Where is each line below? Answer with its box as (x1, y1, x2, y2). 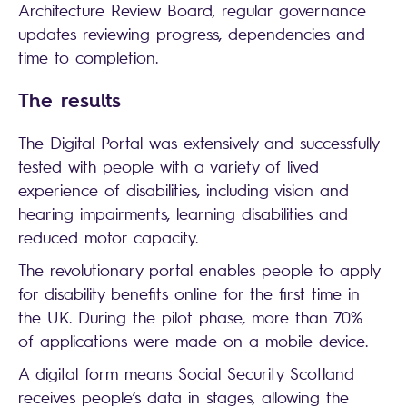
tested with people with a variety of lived (18, 156, 319, 176)
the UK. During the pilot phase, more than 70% (18, 307, 362, 327)
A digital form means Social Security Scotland (18, 363, 354, 383)
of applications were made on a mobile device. (18, 331, 368, 351)
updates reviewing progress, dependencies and (18, 24, 365, 44)
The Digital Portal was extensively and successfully (18, 133, 379, 153)
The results (18, 86, 121, 114)
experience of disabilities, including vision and (18, 180, 349, 200)
